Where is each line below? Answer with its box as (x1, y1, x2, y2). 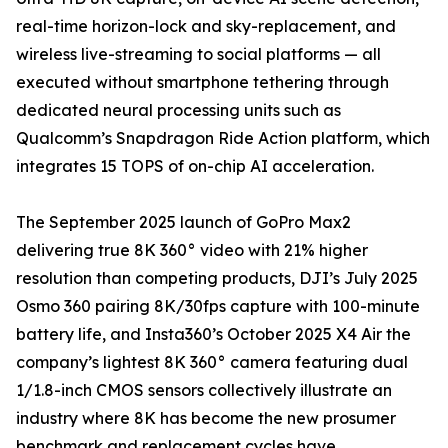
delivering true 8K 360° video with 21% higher (16, 240, 368, 261)
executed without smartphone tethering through (16, 72, 389, 93)
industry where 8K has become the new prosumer (16, 408, 396, 429)
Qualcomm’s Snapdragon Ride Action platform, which (16, 128, 430, 149)
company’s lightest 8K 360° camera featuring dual (16, 352, 408, 373)
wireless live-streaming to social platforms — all (16, 44, 381, 65)
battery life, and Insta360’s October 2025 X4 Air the (16, 324, 411, 345)
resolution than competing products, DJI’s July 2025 (16, 268, 418, 289)
